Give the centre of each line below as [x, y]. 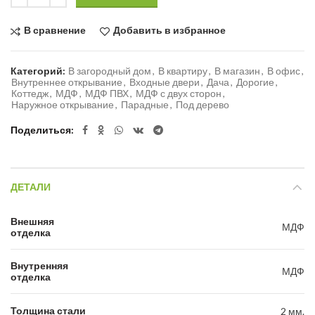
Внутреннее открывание [67, 82]
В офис [284, 70]
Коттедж [30, 93]
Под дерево [202, 104]
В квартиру [183, 70]
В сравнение [55, 30]
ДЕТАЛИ [31, 187]
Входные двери [165, 82]
